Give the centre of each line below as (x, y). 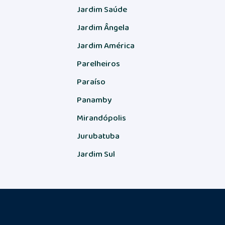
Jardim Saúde (102, 9)
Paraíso (91, 82)
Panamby (95, 100)
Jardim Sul (96, 154)
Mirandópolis (102, 118)
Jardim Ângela (103, 27)
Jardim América (106, 45)
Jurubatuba (98, 136)
